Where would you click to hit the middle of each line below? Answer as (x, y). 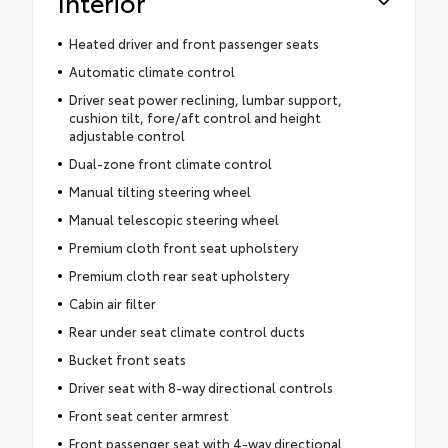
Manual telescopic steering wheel (173, 218)
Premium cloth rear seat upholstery (178, 274)
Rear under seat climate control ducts (186, 330)
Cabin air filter (112, 302)
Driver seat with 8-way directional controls (200, 386)
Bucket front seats (127, 358)
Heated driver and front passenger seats (193, 42)
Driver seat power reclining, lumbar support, (205, 98)
